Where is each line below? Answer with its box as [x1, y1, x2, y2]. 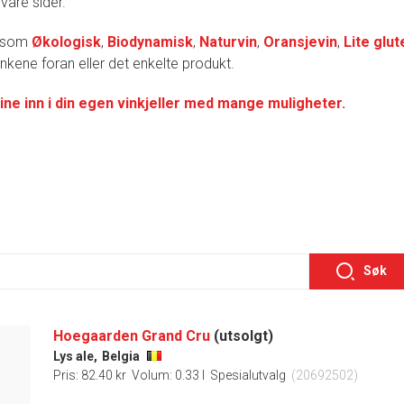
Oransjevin [263, 32, 337, 50]
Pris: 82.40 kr [53, 367, 126, 382]
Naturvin [199, 32, 257, 50]
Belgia [102, 348, 140, 363]
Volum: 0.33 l [132, 367, 205, 382]
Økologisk [32, 32, 101, 50]
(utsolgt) [213, 326, 273, 344]
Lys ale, [53, 348, 97, 363]
